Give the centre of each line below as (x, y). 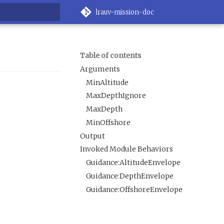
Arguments (100, 69)
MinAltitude (107, 82)
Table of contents (110, 55)
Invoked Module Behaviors (126, 149)
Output (92, 136)
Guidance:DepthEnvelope (130, 176)
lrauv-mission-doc (125, 12)
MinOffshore (108, 122)
